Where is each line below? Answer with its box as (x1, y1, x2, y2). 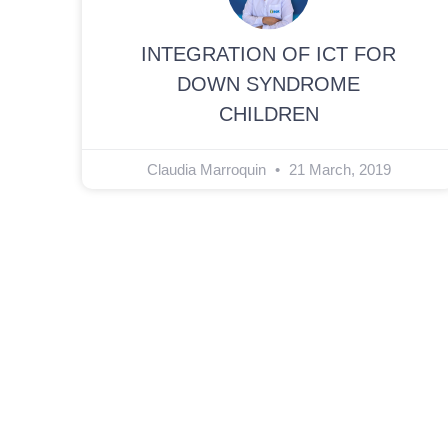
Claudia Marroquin (146, 161, 270, 179)
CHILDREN (218, 103, 319, 126)
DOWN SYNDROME (177, 73, 361, 96)
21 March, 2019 (284, 161, 391, 179)
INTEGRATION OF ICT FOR (141, 43, 397, 66)
